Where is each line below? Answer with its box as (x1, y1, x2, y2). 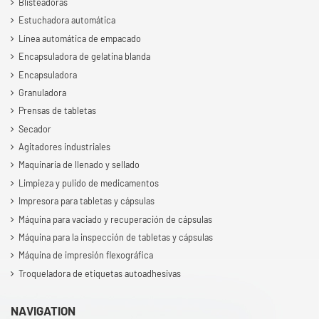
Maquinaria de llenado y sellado (19, 159, 140, 171)
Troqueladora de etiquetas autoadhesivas (19, 267, 182, 279)
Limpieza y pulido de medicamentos (19, 177, 159, 189)
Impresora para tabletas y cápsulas (19, 195, 155, 207)
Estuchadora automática (19, 14, 116, 26)
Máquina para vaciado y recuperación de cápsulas (19, 213, 213, 225)
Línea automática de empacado (19, 32, 142, 44)
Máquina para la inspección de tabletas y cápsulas (19, 231, 214, 243)
